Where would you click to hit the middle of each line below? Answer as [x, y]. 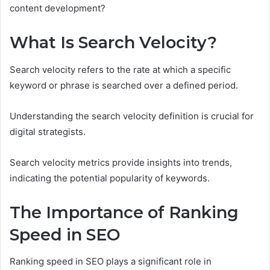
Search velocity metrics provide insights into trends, [121, 162]
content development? [58, 8]
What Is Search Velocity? [113, 43]
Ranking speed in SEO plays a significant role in [111, 262]
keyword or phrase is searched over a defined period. [124, 85]
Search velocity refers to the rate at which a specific [120, 69]
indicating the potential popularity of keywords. [110, 178]
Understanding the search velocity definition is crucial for [132, 116]
